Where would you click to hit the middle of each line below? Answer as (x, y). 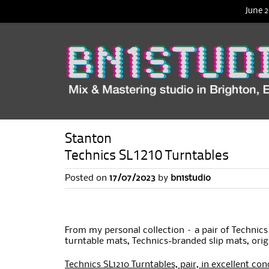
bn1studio (191, 178)
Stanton (88, 140)
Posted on (87, 178)
